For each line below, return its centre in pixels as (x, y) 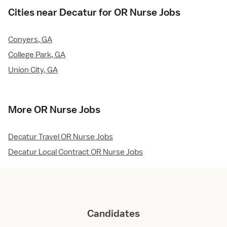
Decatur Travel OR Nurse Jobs (61, 137)
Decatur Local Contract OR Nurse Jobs (75, 152)
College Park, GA (37, 54)
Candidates (113, 213)
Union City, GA (33, 70)
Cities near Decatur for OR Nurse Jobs (94, 12)
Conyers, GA (30, 39)
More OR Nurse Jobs (54, 109)
